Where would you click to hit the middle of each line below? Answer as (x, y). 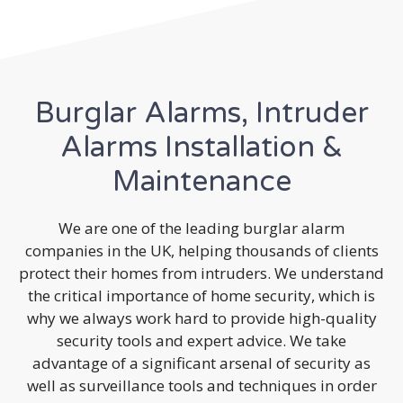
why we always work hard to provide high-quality (201, 318)
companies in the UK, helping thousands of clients (201, 250)
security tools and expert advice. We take (201, 340)
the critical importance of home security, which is (201, 295)
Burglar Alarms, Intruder (201, 113)
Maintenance (201, 181)
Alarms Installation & (201, 147)
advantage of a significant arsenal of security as (201, 363)
